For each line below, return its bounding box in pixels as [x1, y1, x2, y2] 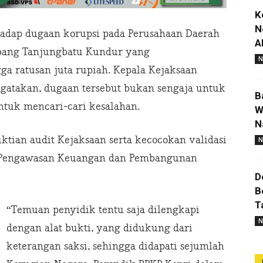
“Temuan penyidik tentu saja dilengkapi [6, 204, 200, 217]
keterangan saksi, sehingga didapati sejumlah [6, 240, 224, 253]
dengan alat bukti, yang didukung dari [6, 222, 193, 235]
